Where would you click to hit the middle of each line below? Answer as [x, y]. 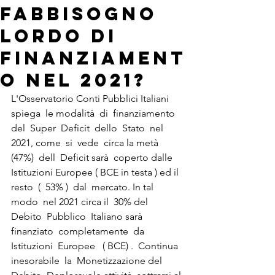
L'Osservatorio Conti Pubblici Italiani [92, 99]
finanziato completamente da [80, 231]
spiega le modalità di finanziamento [94, 113]
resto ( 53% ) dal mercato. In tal [85, 187]
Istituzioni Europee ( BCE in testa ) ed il [96, 172]
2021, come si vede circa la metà [87, 143]
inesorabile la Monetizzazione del [88, 261]
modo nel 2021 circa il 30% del [82, 202]
